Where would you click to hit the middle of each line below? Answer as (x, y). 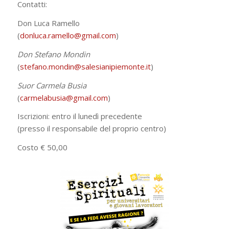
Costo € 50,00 (42, 147)
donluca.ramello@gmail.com (68, 36)
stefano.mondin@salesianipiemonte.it (85, 66)
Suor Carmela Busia (52, 85)
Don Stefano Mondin (53, 54)
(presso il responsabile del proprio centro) (91, 129)
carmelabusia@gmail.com (64, 97)
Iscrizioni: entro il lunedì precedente (79, 116)
